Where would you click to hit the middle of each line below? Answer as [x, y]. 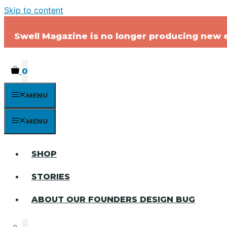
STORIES [51, 177]
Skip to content [34, 10]
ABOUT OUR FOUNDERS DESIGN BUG [113, 199]
